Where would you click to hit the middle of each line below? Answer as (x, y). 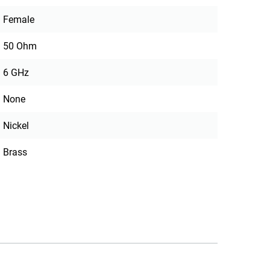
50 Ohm (20, 46)
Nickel (16, 126)
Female (19, 20)
